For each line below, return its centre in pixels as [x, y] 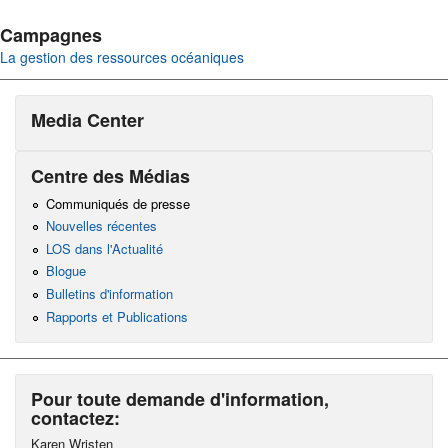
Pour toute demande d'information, [180, 398]
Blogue [65, 271]
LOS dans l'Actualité [104, 248]
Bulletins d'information [109, 293]
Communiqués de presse [117, 203]
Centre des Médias [110, 176]
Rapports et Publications [116, 316]
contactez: [75, 417]
